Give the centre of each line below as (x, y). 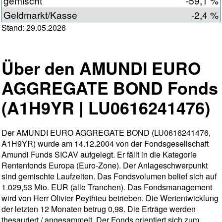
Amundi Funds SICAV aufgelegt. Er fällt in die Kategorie (99, 155)
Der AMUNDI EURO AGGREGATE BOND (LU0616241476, (106, 133)
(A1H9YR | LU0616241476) (106, 108)
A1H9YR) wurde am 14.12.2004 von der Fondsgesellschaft (105, 144)
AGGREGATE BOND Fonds (110, 88)
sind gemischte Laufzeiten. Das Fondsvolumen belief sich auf (109, 176)
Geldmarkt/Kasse (40, 15)
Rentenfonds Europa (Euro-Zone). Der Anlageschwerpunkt (105, 166)
